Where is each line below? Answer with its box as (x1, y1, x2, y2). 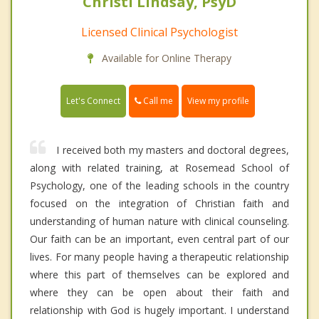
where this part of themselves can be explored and (30, 267, 289, 281)
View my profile (187, 94, 249, 107)
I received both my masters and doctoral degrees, (56, 142, 289, 157)
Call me (141, 94, 173, 107)
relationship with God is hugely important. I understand (30, 303, 289, 317)
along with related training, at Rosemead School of (30, 160, 289, 174)
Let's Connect (66, 94, 120, 107)
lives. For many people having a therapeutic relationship (30, 249, 289, 263)
